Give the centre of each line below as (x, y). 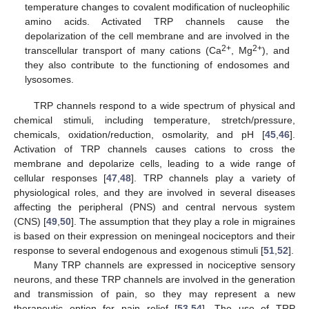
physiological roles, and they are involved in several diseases (154, 193)
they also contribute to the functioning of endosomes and (157, 65)
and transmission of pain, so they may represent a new (154, 294)
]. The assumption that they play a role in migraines (183, 222)
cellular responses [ (60, 178)
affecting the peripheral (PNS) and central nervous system (154, 207)
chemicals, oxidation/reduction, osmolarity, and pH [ (139, 135)
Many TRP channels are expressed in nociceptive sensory (164, 265)
